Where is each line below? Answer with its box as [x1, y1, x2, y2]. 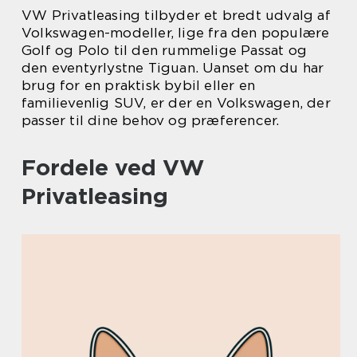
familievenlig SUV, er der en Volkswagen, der [22, 95, 331, 111]
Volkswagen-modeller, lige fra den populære [22, 25, 330, 41]
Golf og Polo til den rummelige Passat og [22, 42, 308, 58]
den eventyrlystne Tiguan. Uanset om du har [22, 60, 324, 76]
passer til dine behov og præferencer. [22, 112, 280, 128]
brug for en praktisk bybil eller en [22, 77, 255, 93]
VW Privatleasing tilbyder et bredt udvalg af [22, 7, 331, 23]
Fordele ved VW [22, 154, 204, 181]
